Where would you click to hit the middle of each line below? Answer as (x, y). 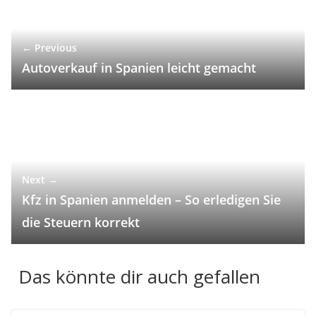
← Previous (49, 48)
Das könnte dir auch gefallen (139, 276)
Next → (40, 179)
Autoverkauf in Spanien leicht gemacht (139, 68)
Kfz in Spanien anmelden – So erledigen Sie (151, 199)
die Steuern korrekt (81, 222)
